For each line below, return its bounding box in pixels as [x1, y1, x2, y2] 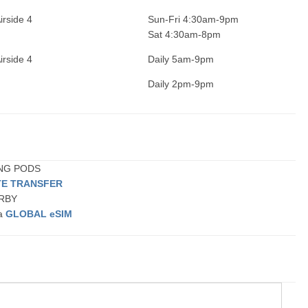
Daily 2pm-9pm [148, 78, 214, 89]
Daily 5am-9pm [148, 54, 214, 65]
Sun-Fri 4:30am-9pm [148, 14, 239, 25]
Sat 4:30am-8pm [148, 29, 221, 40]
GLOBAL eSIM [5, 208, 73, 219]
